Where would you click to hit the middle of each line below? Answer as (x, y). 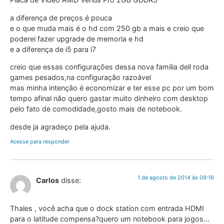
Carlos (47, 180)
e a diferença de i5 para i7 (53, 49)
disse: (71, 180)
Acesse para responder (40, 141)
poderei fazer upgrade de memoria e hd (77, 38)
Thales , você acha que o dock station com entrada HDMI (107, 208)
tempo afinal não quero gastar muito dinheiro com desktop (109, 98)
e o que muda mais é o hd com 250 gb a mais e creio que (107, 28)
